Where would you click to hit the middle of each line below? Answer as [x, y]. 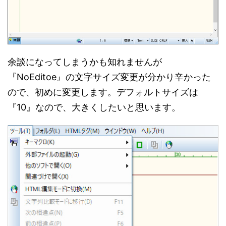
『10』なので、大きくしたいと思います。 [94, 107]
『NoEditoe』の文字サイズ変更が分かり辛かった [109, 77]
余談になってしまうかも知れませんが [85, 62]
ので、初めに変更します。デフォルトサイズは [103, 92]
